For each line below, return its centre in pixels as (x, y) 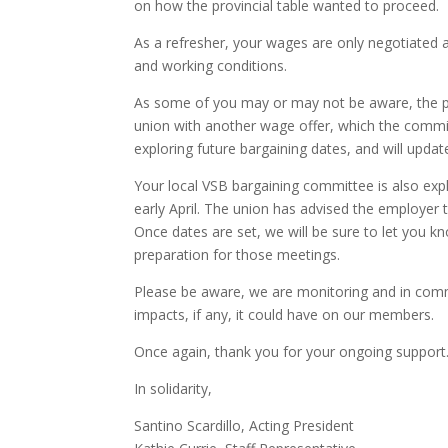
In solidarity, (173, 388)
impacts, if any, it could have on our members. (284, 314)
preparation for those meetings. (237, 254)
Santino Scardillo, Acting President (244, 425)
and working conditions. (211, 65)
